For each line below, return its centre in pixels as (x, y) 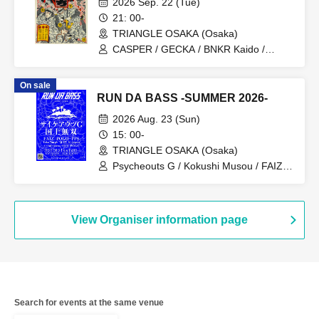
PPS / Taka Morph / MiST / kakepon (193, 179)
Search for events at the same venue (89, 303)
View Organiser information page (159, 220)
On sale (35, 86)
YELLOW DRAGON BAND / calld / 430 (199, 62)
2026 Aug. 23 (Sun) (156, 119)
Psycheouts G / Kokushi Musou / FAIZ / (200, 166)
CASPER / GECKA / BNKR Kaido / (189, 49)
